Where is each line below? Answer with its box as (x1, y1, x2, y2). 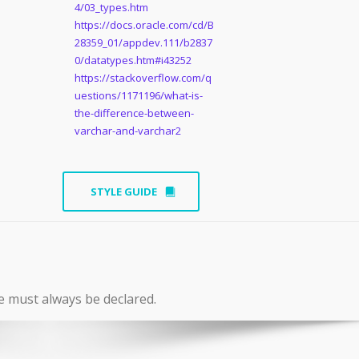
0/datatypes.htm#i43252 (74, 53, 192, 68)
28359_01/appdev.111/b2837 (74, 35, 212, 50)
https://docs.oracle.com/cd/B (74, 18, 214, 33)
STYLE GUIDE (90, 184, 157, 200)
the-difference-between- (74, 106, 194, 121)
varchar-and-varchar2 (74, 123, 181, 139)
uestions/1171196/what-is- (74, 88, 203, 103)
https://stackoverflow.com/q (74, 71, 212, 86)
